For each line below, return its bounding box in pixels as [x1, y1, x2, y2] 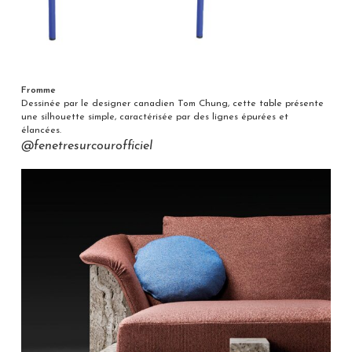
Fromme [20, 86, 56, 96]
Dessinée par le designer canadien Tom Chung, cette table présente [20, 99, 324, 109]
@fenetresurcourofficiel [20, 140, 152, 153]
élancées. [20, 126, 61, 136]
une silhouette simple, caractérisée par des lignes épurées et [20, 112, 288, 123]
